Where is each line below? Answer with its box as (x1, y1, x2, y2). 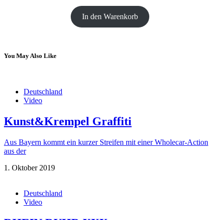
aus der (4, 146, 26, 155)
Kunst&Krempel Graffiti (4, 114, 132, 128)
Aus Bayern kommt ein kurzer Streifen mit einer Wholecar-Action (4, 137, 208, 146)
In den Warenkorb (82, 12, 138, 21)
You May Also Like (4, 52, 56, 59)
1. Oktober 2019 (4, 163, 55, 172)
